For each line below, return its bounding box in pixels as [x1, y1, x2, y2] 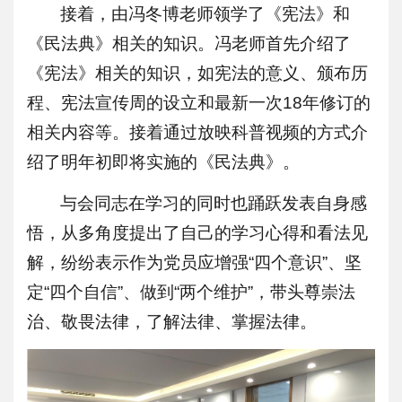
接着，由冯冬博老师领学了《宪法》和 [60, 4, 351, 24]
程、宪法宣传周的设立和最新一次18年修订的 [27, 93, 371, 113]
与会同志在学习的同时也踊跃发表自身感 [60, 194, 368, 214]
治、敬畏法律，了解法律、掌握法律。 [27, 312, 317, 332]
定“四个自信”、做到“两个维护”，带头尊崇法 [27, 283, 355, 302]
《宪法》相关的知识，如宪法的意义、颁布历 [27, 64, 368, 83]
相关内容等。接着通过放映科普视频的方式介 [27, 123, 368, 143]
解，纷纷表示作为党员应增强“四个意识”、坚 [27, 253, 362, 273]
